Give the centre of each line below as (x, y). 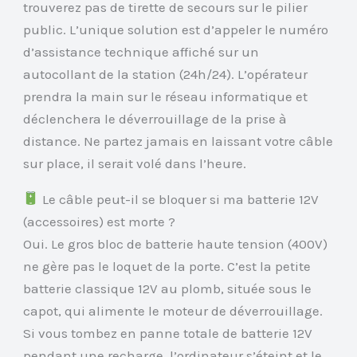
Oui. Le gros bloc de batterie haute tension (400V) (176, 243)
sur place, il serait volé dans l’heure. (135, 163)
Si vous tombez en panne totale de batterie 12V (168, 333)
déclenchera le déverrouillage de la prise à (155, 118)
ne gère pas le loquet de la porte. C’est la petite (167, 266)
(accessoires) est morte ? (100, 221)
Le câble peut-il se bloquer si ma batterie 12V (178, 199)
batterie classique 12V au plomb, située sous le (168, 288)
